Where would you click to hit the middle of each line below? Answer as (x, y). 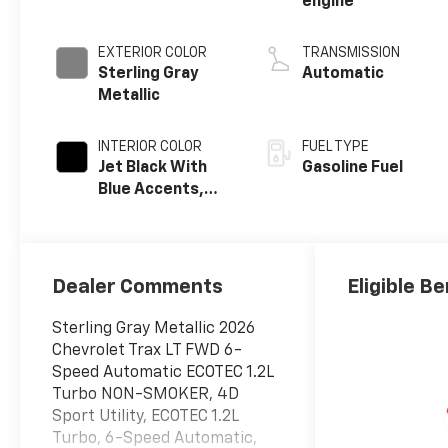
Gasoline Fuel (353, 168)
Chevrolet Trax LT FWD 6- (147, 350)
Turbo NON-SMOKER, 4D (146, 394)
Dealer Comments (138, 286)
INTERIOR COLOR (150, 147)
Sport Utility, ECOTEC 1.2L (146, 416)
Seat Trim (135, 234)
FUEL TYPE (336, 147)
